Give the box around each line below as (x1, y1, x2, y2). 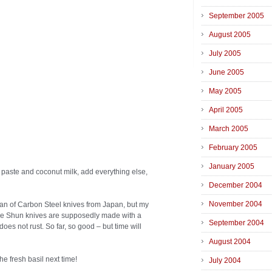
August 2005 (209, 30, 251, 39)
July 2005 (209, 49, 241, 58)
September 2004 (209, 219, 264, 228)
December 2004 (209, 181, 262, 190)
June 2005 (209, 68, 244, 77)
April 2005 (209, 106, 243, 115)
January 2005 (209, 162, 254, 171)
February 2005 (209, 143, 257, 152)
